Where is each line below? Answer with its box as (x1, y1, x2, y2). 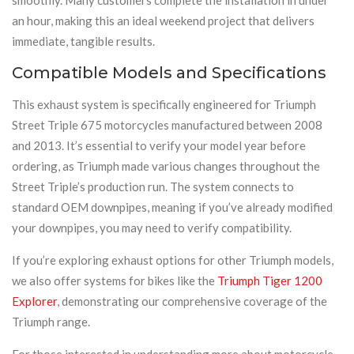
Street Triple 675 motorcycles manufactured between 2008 (12, 117, 322, 132)
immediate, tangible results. (12, 33, 155, 48)
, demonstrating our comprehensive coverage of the (57, 293, 327, 308)
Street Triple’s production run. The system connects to (12, 179, 294, 194)
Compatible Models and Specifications (12, 62, 326, 82)
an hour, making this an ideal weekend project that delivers (12, 13, 314, 28)
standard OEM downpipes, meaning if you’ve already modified (12, 199, 333, 214)
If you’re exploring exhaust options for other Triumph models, (12, 252, 333, 267)
